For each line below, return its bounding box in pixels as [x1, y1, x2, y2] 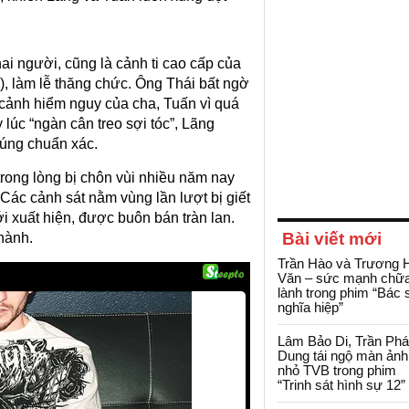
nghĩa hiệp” [278, 299, 343, 315]
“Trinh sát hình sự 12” [278, 377, 405, 393]
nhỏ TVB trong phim [278, 362, 396, 378]
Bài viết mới [282, 229, 382, 248]
